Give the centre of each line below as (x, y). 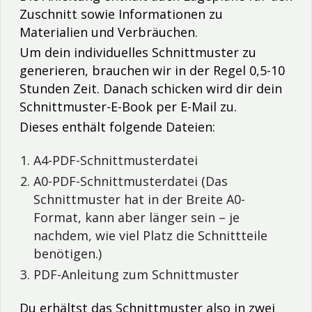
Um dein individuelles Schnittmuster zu (138, 52)
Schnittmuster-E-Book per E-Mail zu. (128, 106)
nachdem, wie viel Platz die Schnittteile (150, 235)
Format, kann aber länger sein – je (136, 217)
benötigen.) (68, 253)
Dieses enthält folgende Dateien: (117, 126)
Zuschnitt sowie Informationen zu (121, 14)
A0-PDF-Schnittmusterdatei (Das (131, 181)
